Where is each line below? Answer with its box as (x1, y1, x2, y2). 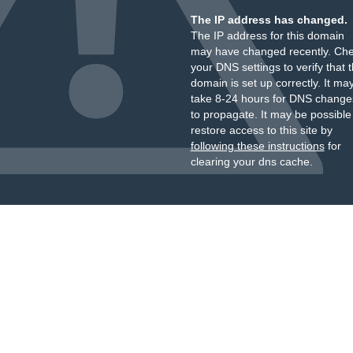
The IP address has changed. (190, 13, 347, 26)
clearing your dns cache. (190, 155, 313, 168)
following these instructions (190, 139, 325, 152)
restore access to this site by (190, 124, 333, 136)
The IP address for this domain (190, 29, 344, 42)
